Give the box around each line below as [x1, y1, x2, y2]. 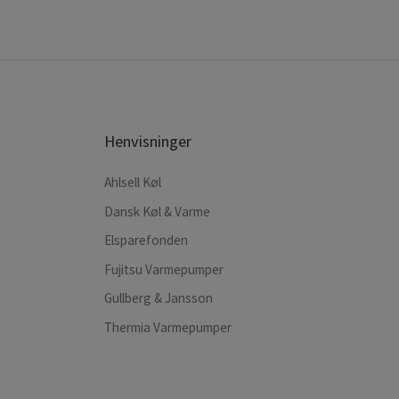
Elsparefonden [104, 232, 188, 249]
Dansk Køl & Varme [104, 202, 210, 220]
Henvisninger [104, 131, 191, 152]
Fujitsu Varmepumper [104, 260, 224, 278]
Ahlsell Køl [104, 174, 161, 191]
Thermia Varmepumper [104, 318, 232, 336]
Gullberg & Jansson [104, 289, 213, 307]
